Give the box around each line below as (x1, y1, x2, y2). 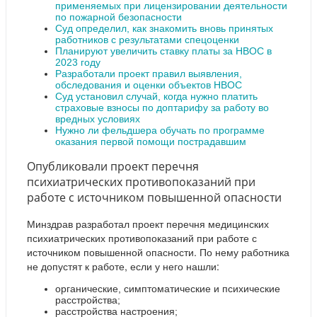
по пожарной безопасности (55, 11, 182, 23)
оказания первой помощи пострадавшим (55, 135, 246, 147)
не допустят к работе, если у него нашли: (27, 259, 219, 274)
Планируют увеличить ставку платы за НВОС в (55, 45, 272, 57)
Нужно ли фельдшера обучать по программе (55, 124, 265, 136)
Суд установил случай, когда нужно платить (55, 90, 258, 102)
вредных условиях (55, 113, 140, 125)
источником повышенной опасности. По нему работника (27, 245, 289, 260)
